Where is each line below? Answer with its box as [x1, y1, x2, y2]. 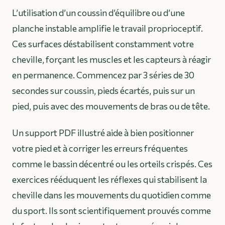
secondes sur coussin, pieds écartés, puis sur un [12, 85, 195, 96]
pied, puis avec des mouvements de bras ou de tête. [12, 100, 210, 112]
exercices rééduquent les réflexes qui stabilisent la [12, 174, 207, 185]
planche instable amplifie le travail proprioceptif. [12, 23, 203, 34]
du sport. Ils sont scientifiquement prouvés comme [12, 205, 211, 216]
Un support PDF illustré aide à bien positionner [12, 127, 194, 139]
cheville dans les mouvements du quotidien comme [12, 189, 211, 201]
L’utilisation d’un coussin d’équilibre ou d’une [12, 7, 185, 19]
